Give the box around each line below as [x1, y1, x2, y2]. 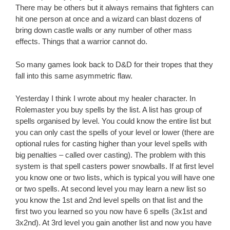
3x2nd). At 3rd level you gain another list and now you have [15, 218, 212, 227]
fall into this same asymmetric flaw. [15, 71, 132, 80]
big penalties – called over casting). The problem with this [15, 150, 206, 160]
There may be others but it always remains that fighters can [15, 3, 214, 12]
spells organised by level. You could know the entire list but [15, 117, 211, 126]
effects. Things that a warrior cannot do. [15, 37, 147, 46]
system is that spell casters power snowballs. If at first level [15, 162, 214, 171]
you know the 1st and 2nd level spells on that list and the [15, 196, 203, 205]
